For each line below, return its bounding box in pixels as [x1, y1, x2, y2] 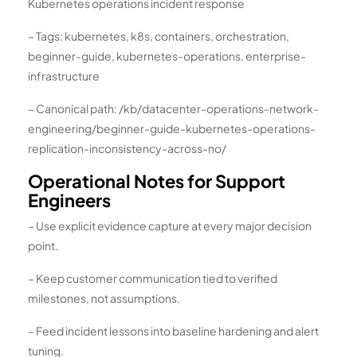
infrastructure [28, 68, 100, 83]
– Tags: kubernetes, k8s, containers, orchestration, [28, 28, 289, 43]
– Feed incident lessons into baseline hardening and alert [28, 323, 319, 338]
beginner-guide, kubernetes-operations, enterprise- [28, 48, 306, 63]
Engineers [28, 188, 111, 211]
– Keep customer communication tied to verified [28, 270, 277, 285]
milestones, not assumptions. [28, 290, 180, 305]
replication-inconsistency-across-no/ [28, 140, 226, 155]
